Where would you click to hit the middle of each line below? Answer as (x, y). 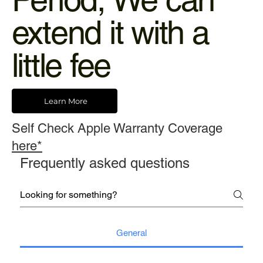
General (131, 233)
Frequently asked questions (104, 163)
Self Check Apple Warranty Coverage (117, 128)
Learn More (65, 101)
